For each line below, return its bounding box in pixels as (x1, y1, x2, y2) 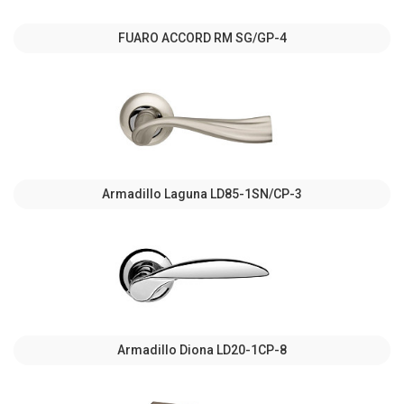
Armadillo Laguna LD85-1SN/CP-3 (102, 186, 302, 201)
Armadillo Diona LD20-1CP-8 (117, 342, 287, 357)
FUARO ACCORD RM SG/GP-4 (117, 30, 287, 45)
